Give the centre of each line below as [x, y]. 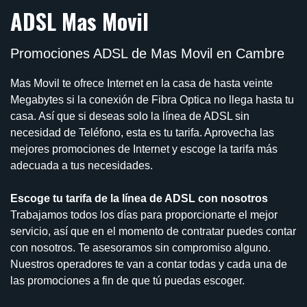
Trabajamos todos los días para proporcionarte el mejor [144, 214]
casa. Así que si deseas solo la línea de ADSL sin [130, 116]
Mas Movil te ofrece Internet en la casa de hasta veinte [142, 83]
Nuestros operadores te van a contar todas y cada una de [149, 264]
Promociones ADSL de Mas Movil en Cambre [147, 53]
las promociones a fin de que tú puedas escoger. [127, 280]
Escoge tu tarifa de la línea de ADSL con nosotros [139, 198]
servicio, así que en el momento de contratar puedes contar [153, 231]
